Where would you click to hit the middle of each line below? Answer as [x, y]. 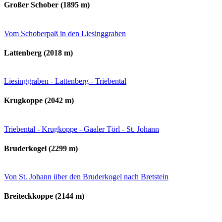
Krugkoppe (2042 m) [39, 101]
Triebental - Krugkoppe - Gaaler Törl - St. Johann [82, 129]
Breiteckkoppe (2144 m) [44, 196]
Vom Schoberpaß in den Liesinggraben [65, 33]
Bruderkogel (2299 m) [41, 148]
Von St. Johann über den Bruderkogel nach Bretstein [86, 177]
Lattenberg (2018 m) [38, 53]
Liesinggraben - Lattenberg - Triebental [65, 81]
